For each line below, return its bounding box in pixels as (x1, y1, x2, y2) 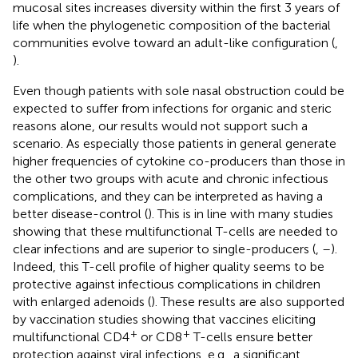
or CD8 (137, 328, 182, 344)
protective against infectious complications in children (13, 276, 320, 292)
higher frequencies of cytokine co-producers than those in (13, 153, 345, 169)
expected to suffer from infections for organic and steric (13, 100, 332, 116)
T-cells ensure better (190, 328, 312, 344)
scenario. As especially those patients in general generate (13, 135, 336, 151)
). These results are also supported (151, 293, 344, 309)
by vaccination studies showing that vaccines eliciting (13, 311, 316, 327)
